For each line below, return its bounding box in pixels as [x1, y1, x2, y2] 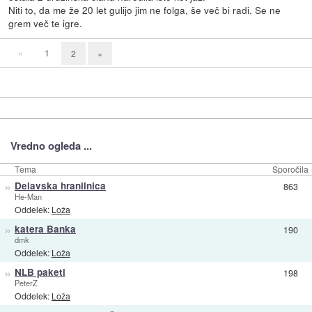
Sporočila [272, 162, 309, 175]
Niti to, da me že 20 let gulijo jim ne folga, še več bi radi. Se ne [8, 2, 281, 17]
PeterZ [14, 276, 38, 288]
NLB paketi [14, 265, 65, 279]
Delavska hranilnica [14, 178, 106, 192]
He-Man [14, 190, 42, 202]
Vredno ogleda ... [10, 137, 92, 153]
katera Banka [14, 221, 76, 235]
